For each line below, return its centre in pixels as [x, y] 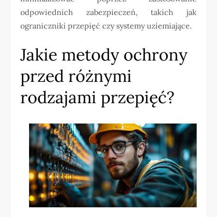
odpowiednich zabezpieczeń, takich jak [108, 12]
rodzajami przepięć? [98, 97]
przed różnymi [76, 76]
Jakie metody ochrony [104, 55]
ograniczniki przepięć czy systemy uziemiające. [106, 26]
